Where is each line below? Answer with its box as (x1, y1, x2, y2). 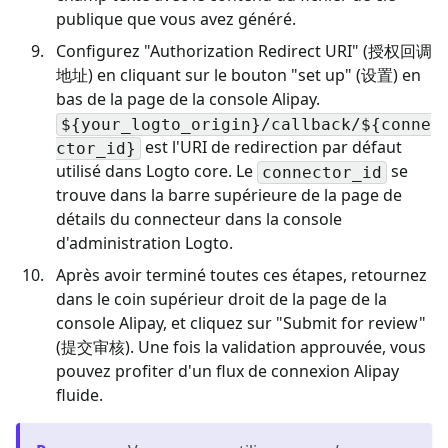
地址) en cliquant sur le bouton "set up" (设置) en (56, 63, 421, 86)
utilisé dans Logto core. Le (56, 159, 257, 182)
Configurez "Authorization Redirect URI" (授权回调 (56, 39, 432, 62)
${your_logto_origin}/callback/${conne (61, 114, 431, 134)
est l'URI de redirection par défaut (141, 135, 402, 158)
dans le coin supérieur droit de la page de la (56, 287, 387, 310)
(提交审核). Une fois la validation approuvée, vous (56, 335, 426, 358)
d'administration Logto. (56, 231, 233, 254)
